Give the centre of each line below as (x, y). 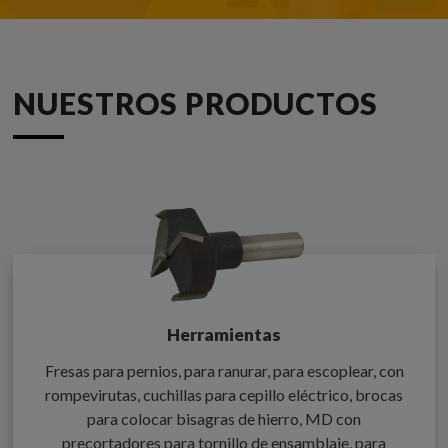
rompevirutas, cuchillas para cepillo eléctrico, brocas (224, 394)
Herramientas (224, 335)
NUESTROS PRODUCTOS (199, 102)
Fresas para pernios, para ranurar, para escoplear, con (224, 370)
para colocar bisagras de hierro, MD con (224, 418)
